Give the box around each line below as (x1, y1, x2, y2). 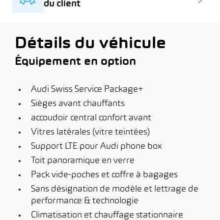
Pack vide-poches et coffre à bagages (31, 171, 178, 179)
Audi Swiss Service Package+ (31, 85, 143, 94)
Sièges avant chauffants (31, 100, 125, 108)
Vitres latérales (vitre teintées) (31, 128, 150, 137)
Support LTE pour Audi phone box (31, 142, 162, 151)
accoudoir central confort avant (31, 114, 151, 122)
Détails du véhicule (15, 37, 166, 52)
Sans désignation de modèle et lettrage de (31, 185, 198, 193)
